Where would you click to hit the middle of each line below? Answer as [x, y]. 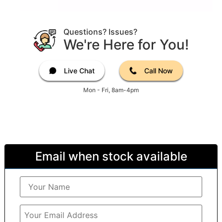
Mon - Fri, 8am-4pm [111, 90]
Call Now [159, 71]
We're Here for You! [126, 45]
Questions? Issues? [100, 32]
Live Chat [79, 71]
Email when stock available [111, 157]
